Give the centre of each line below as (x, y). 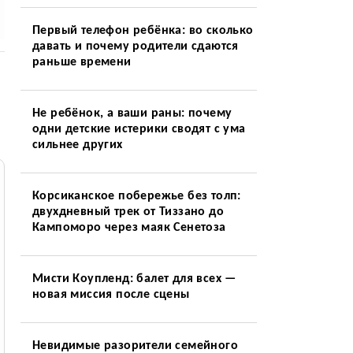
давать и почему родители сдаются (135, 46)
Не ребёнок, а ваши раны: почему (132, 113)
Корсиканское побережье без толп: (136, 196)
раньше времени (82, 62)
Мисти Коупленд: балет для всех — (134, 279)
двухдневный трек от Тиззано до (128, 212)
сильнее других (77, 145)
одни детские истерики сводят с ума (139, 129)
